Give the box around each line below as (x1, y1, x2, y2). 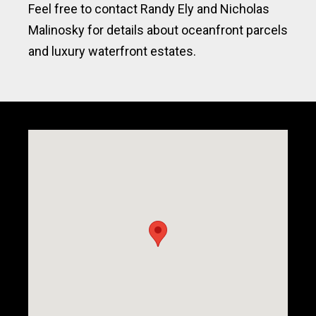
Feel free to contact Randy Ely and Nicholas (28, 1, 269, 16)
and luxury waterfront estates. (28, 44, 196, 59)
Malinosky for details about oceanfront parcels (28, 23, 288, 37)
